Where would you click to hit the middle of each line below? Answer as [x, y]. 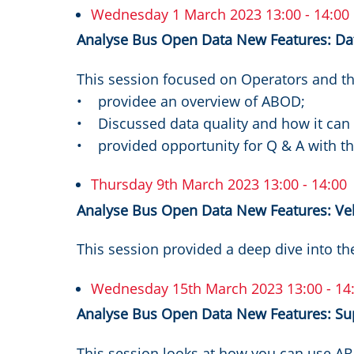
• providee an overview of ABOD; [191, 101]
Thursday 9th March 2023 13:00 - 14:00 [219, 185]
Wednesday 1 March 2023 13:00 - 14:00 [220, 14]
